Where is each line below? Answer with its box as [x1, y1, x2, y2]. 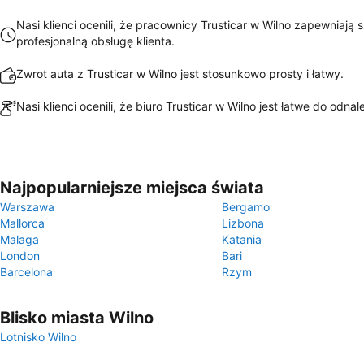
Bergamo [222, 200, 270, 214]
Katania [222, 232, 262, 246]
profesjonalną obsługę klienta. [16, 34, 175, 48]
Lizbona [222, 216, 264, 230]
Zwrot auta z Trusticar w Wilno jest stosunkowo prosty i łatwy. [16, 67, 344, 80]
